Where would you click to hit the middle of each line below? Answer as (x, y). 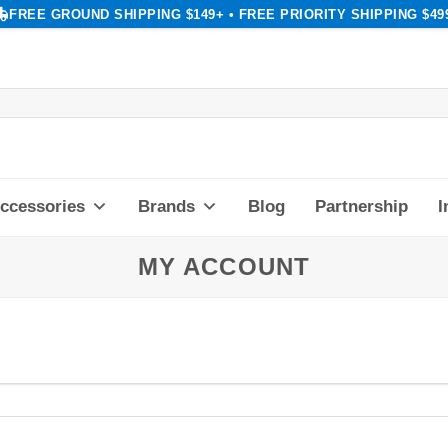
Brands (166, 207)
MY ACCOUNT (224, 267)
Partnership (361, 207)
